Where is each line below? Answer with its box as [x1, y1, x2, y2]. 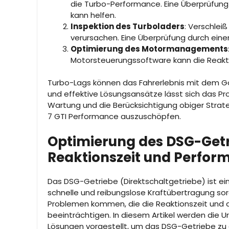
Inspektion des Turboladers [71, 20, 185, 32]
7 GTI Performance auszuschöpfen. [48, 111, 181, 122]
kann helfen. [71, 9, 116, 20]
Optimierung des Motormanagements [71, 43, 228, 54]
